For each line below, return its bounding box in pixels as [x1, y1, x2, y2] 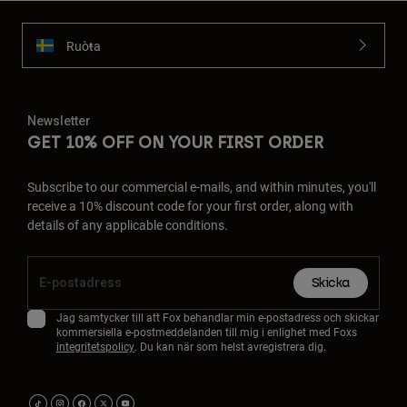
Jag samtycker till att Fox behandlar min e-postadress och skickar [56, 310, 379, 325]
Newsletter [27, 114, 91, 129]
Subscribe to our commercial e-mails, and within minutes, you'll [27, 178, 376, 196]
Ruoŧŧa [66, 36, 101, 55]
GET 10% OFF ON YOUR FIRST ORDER [27, 133, 323, 154]
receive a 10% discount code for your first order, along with [27, 197, 353, 215]
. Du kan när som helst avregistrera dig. [134, 339, 326, 354]
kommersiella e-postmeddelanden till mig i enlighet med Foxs [56, 324, 357, 340]
